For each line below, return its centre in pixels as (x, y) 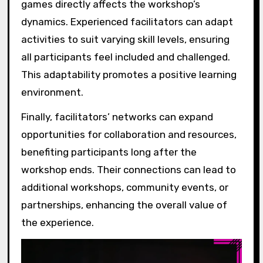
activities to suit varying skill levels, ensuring (125, 39)
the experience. (57, 223)
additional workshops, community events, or (124, 188)
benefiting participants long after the (109, 152)
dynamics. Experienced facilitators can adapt (127, 21)
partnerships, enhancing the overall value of (124, 205)
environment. (52, 92)
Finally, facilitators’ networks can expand (117, 117)
